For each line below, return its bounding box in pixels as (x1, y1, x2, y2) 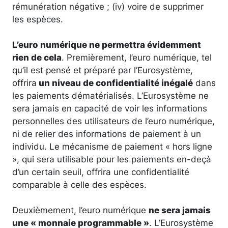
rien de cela (12, 51, 62, 63)
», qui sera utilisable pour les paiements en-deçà (12, 153, 211, 164)
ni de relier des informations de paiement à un (12, 128, 201, 139)
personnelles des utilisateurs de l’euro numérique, (12, 115, 215, 126)
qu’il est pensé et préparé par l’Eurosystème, (12, 64, 193, 75)
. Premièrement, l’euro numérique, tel (62, 51, 212, 63)
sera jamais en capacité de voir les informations (12, 102, 207, 113)
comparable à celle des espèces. (12, 179, 147, 190)
